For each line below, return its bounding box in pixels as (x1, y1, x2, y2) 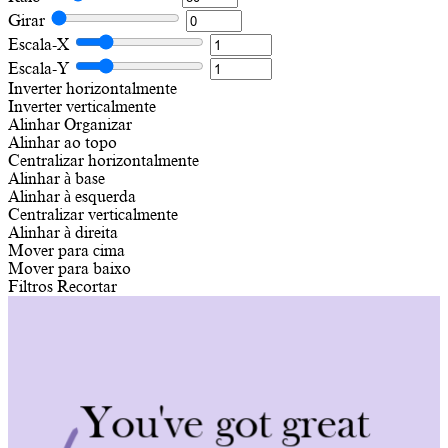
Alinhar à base (8, 169, 105, 188)
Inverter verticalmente (8, 97, 156, 116)
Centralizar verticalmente (8, 205, 178, 224)
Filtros (8, 277, 53, 296)
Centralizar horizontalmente (8, 151, 199, 170)
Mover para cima (8, 241, 125, 260)
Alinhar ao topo (8, 133, 117, 152)
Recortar (57, 277, 117, 296)
